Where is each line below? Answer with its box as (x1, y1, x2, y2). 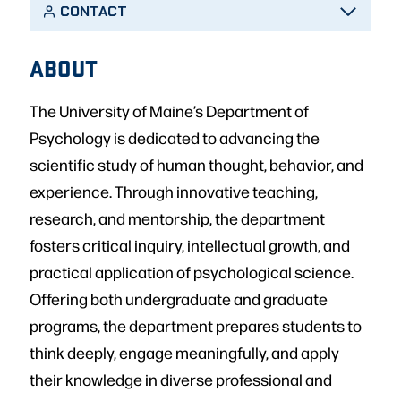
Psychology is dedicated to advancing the (30, 126, 320, 148)
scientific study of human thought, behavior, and (30, 153, 363, 175)
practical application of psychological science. (30, 260, 354, 282)
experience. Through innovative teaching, (30, 180, 318, 201)
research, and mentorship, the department (30, 207, 325, 228)
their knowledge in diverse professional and (30, 368, 332, 389)
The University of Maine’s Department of (30, 99, 309, 121)
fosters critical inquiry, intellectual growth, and (30, 234, 350, 255)
